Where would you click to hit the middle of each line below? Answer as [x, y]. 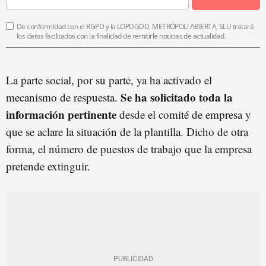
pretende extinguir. [48, 166]
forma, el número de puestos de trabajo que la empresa [129, 148]
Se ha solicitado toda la [177, 97]
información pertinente [61, 114]
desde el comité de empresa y [184, 114]
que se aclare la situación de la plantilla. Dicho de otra [127, 131]
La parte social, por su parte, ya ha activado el [109, 80]
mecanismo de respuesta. [63, 97]
